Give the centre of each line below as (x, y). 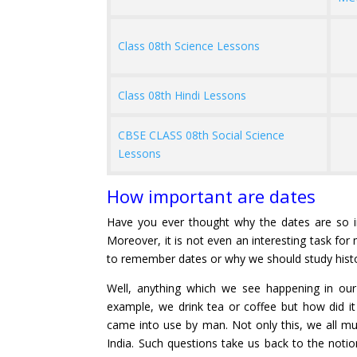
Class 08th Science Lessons (188, 46)
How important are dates (212, 196)
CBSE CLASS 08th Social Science (201, 135)
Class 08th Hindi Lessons (182, 96)
